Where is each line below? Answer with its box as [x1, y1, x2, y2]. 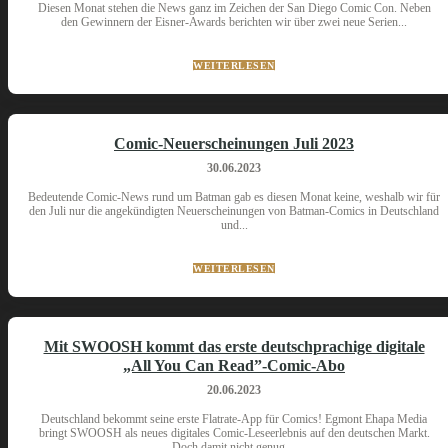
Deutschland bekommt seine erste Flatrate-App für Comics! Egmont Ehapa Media [41, 412, 427, 426]
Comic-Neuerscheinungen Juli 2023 [114, 135, 354, 152]
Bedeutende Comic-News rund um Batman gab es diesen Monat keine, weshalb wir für [28, 190, 440, 204]
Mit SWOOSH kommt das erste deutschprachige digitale [43, 338, 425, 355]
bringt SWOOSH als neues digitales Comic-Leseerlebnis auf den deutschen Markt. [38, 426, 430, 440]
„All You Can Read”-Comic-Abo [123, 357, 345, 374]
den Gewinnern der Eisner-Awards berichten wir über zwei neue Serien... [61, 15, 407, 29]
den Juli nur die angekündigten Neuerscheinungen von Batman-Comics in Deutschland [29, 204, 439, 218]
